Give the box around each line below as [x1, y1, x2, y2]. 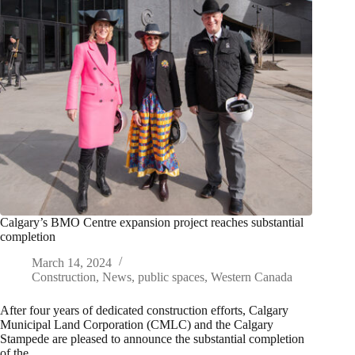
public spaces [138, 270, 204, 284]
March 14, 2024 [32, 256, 112, 270]
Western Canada [211, 270, 292, 284]
